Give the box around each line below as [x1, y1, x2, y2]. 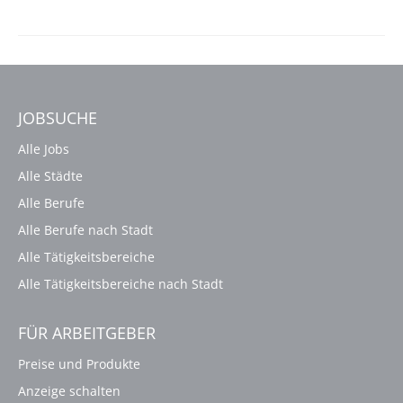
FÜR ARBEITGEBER [18, 321, 156, 344]
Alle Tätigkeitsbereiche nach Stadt [18, 274, 223, 292]
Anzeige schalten [18, 381, 121, 399]
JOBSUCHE [18, 106, 97, 129]
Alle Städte [18, 166, 83, 184]
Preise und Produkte [18, 354, 140, 372]
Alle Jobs [18, 139, 69, 157]
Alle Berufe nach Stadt [18, 220, 153, 238]
